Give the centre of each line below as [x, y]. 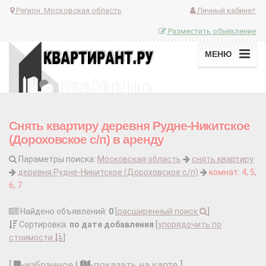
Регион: [29, 10]
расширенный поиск [159, 212]
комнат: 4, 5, [233, 172]
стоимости [32, 238]
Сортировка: [43, 225]
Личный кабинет [226, 10]
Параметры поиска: [57, 159]
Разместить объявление [211, 31]
